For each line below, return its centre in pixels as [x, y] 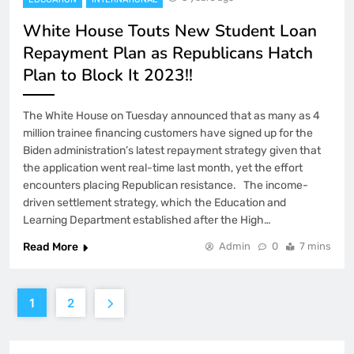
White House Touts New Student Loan [170, 31]
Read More [51, 247]
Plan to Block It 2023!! [108, 75]
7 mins [315, 247]
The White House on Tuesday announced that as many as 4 [171, 116]
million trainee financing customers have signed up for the [168, 134]
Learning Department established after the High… [147, 220]
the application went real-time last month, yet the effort [163, 168]
